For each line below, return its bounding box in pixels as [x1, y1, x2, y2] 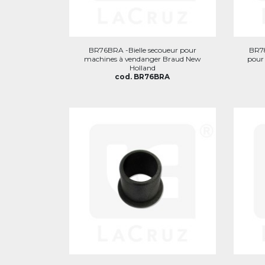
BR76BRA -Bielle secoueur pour [88, 46, 196, 54]
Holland [129, 63, 156, 72]
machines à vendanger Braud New [84, 54, 201, 63]
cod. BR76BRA [115, 72, 170, 81]
